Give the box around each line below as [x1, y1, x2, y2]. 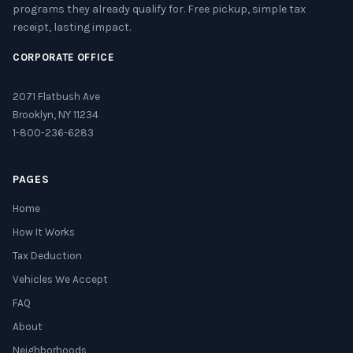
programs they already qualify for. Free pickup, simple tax [13, 2, 306, 16]
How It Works [13, 226, 75, 238]
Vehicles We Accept [13, 273, 108, 285]
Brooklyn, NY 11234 [13, 109, 98, 121]
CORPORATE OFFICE [13, 51, 114, 63]
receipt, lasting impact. [13, 20, 131, 34]
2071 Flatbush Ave [13, 91, 100, 102]
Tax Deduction [13, 250, 82, 262]
